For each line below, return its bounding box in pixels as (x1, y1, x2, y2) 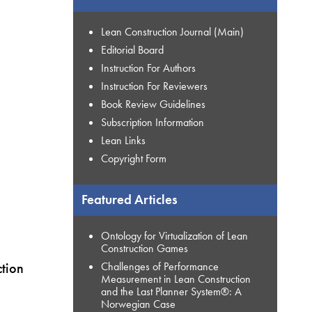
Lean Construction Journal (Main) (100, 24, 244, 39)
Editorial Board (100, 42, 164, 57)
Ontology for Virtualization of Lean (100, 228, 248, 243)
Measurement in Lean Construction (100, 271, 251, 286)
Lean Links (100, 132, 146, 148)
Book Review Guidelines (100, 96, 205, 111)
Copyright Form (100, 150, 166, 166)
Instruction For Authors (100, 60, 196, 75)
